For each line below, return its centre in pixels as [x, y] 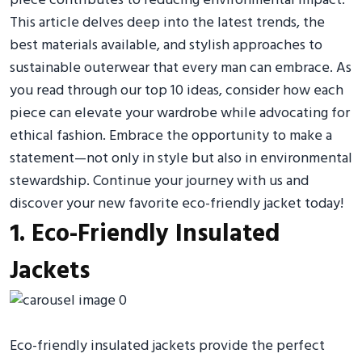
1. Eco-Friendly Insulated [145, 234]
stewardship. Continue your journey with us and [159, 181]
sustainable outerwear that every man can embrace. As [181, 68]
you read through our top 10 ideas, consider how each [177, 90]
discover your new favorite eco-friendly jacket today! [177, 204]
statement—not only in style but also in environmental [181, 158]
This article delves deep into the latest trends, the [167, 23]
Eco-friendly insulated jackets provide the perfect [167, 346]
